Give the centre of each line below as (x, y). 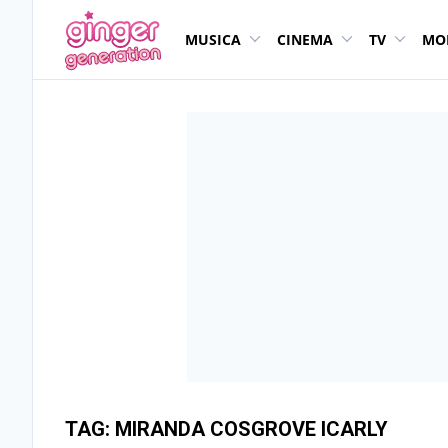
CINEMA (305, 39)
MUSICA (213, 39)
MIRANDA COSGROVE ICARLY (251, 429)
